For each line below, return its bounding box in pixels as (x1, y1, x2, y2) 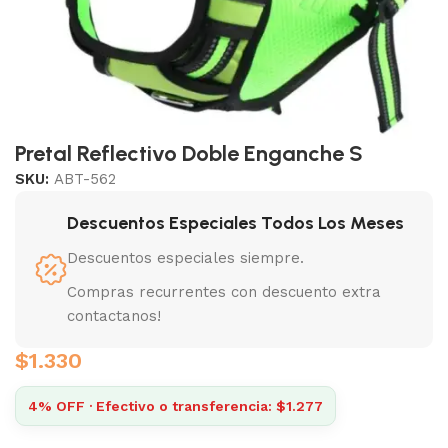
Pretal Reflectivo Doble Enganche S (15, 139, 363, 167)
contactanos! (67, 306, 161, 325)
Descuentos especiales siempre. (67, 248, 304, 267)
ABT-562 (54, 169, 116, 188)
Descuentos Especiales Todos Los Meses (67, 211, 404, 234)
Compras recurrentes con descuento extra (67, 282, 381, 301)
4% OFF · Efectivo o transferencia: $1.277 (28, 397, 323, 414)
